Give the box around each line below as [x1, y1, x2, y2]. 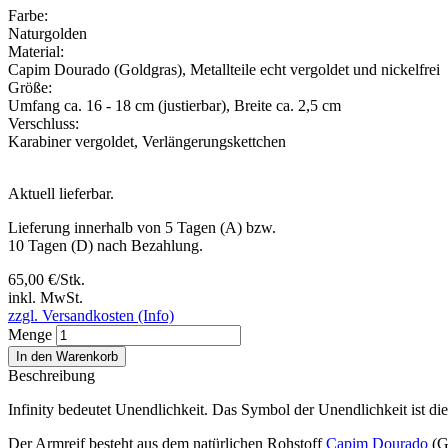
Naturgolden [8, 24, 87, 42]
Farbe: [8, 6, 48, 24]
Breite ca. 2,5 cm [234, 96, 341, 114]
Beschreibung [8, 366, 95, 384]
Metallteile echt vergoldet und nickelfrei [190, 60, 440, 78]
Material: [8, 42, 64, 60]
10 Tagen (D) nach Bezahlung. [8, 236, 203, 254]
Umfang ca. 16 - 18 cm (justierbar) [8, 96, 226, 114]
